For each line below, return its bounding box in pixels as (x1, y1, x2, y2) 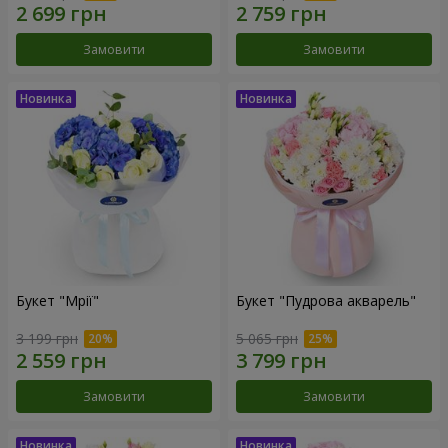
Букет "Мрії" (16, 290, 99, 310)
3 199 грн (16, 329, 78, 349)
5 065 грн (236, 329, 298, 349)
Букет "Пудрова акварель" (236, 290, 416, 310)
